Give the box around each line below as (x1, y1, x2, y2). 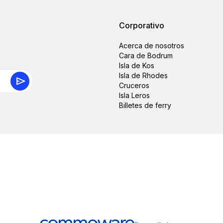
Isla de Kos (119, 61, 154, 70)
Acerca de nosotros (119, 41, 184, 50)
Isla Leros (119, 91, 150, 100)
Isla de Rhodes (119, 71, 168, 80)
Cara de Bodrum (119, 51, 173, 60)
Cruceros (119, 81, 149, 90)
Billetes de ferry (119, 101, 171, 110)
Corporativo (119, 20, 164, 30)
